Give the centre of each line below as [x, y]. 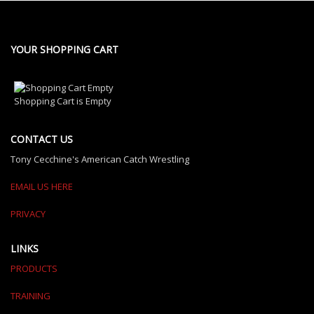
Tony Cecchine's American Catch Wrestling [100, 159]
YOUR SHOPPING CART [64, 49]
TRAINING [30, 296]
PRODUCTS [34, 269]
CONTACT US [42, 139]
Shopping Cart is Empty [63, 101]
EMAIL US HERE [42, 187]
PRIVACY [28, 214]
